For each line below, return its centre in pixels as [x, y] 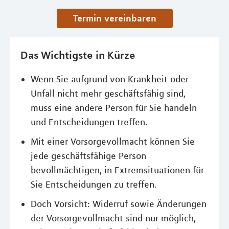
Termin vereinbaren [117, 18]
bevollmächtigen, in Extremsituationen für [117, 170]
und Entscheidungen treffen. [89, 122]
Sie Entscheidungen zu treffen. [94, 185]
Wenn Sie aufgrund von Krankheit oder [110, 79]
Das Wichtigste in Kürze [78, 55]
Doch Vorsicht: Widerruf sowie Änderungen [119, 204]
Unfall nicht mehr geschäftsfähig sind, [108, 94]
